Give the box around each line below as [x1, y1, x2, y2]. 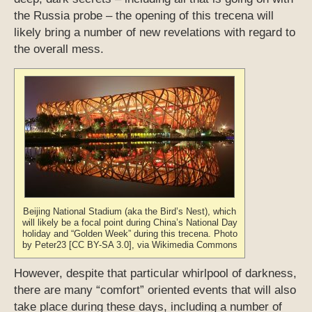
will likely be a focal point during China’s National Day [22, 217, 237, 228]
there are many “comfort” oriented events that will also [14, 283, 296, 297]
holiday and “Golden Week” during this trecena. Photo [22, 228, 237, 240]
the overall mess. [14, 42, 104, 56]
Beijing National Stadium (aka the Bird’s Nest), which [23, 206, 236, 217]
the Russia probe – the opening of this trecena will [14, 9, 274, 23]
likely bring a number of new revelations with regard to [14, 26, 295, 40]
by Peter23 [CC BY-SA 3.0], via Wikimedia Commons [22, 240, 237, 251]
